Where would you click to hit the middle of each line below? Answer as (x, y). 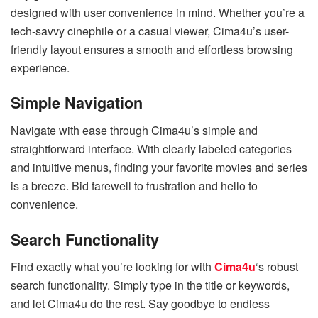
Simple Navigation (77, 103)
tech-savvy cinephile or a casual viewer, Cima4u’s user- (150, 31)
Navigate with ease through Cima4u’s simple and (134, 131)
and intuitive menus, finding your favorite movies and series (159, 168)
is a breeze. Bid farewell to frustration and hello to (134, 186)
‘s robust (277, 267)
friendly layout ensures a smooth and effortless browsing (152, 49)
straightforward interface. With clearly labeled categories (151, 149)
